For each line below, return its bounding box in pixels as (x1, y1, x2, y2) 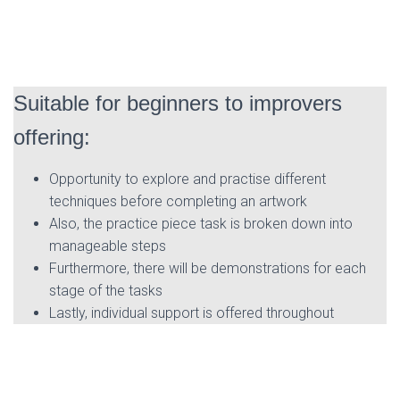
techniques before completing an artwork (49, 192, 307, 210)
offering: (13, 124, 90, 149)
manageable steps (49, 237, 166, 254)
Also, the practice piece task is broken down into (49, 214, 353, 232)
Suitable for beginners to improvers (13, 90, 342, 115)
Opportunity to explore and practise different (49, 170, 326, 187)
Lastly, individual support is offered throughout (49, 304, 334, 321)
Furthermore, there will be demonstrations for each (49, 259, 366, 277)
